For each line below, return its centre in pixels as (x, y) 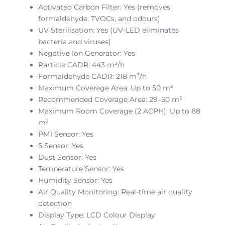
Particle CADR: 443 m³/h (81, 65)
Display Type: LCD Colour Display (97, 215)
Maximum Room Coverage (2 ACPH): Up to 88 (119, 111)
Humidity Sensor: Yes (75, 180)
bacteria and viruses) (75, 41)
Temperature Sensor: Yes (81, 168)
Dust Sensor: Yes (67, 157)
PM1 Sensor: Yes (66, 134)
